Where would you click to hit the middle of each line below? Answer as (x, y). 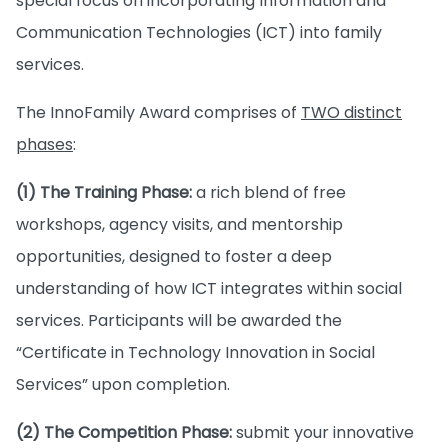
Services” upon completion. (123, 384)
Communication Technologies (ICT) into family (199, 32)
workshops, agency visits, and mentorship (179, 224)
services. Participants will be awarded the (179, 320)
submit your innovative (325, 432)
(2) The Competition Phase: (126, 432)
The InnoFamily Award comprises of (158, 112)
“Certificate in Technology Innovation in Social (195, 352)
